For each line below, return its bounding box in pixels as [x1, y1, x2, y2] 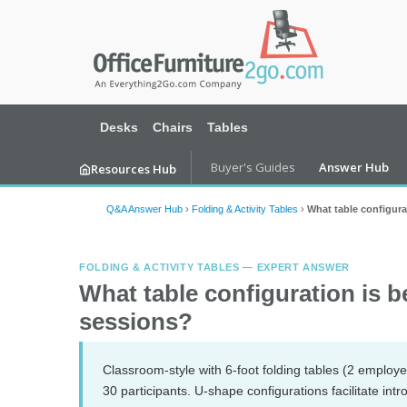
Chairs [153, 120, 193, 134]
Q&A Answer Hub [106, 203, 183, 214]
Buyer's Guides [211, 159, 295, 175]
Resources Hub [91, 160, 176, 177]
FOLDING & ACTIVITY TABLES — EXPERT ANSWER [79, 262, 350, 273]
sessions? [79, 309, 193, 334]
